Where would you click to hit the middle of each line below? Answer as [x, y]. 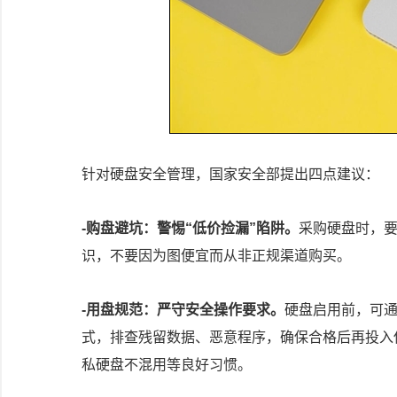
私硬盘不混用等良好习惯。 [167, 365]
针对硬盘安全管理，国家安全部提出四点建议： [230, 174]
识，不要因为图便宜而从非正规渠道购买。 [216, 256]
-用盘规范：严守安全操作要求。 [183, 310]
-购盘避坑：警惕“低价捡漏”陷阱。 [190, 228]
